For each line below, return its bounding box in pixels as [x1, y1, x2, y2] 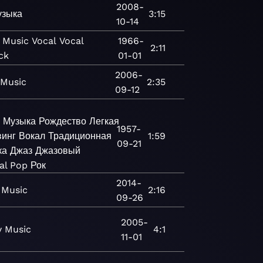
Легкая [89, 116, 119, 127]
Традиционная [48, 130, 112, 141]
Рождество [38, 116, 86, 127]
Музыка [2, 116, 36, 127]
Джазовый [35, 145, 80, 156]
